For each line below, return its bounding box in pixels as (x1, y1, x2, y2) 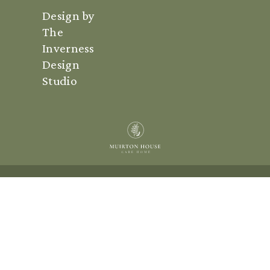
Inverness (42, 40, 95, 55)
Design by (42, 8, 95, 23)
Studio (42, 73, 77, 88)
